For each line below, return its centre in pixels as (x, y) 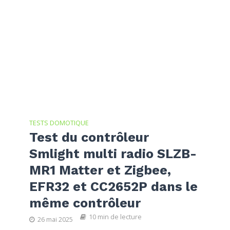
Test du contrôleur (89, 138)
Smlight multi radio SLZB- (113, 154)
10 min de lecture (115, 217)
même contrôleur (85, 203)
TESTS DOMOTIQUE (59, 123)
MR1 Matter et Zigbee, (100, 170)
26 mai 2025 (55, 220)
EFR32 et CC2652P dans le (113, 187)
